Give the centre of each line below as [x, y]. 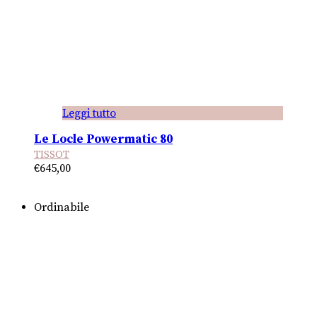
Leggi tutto [89, 113]
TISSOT [52, 154]
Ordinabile [62, 207]
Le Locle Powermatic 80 [103, 139]
